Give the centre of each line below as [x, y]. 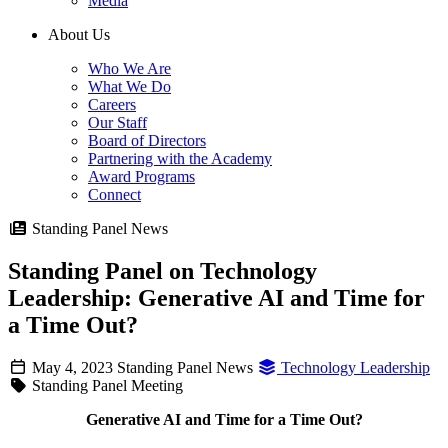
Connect [114, 195]
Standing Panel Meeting [105, 386]
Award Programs [141, 177]
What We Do [129, 87]
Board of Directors [147, 141]
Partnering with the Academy [180, 159]
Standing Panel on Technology [162, 271]
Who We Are [129, 69]
